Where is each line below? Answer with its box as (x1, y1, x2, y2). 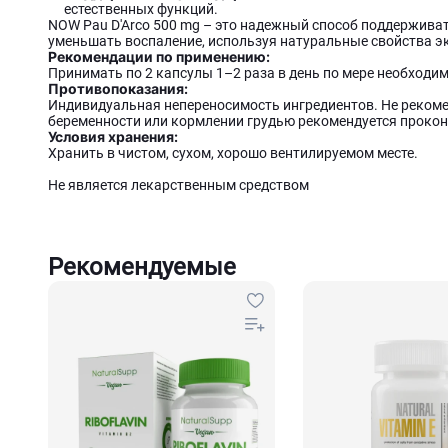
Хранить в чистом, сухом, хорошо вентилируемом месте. (48, 145, 418, 161)
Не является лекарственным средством (48, 177, 309, 193)
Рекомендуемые (48, 253, 236, 281)
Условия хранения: (48, 128, 178, 145)
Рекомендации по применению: (48, 48, 270, 65)
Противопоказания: (48, 80, 188, 97)
